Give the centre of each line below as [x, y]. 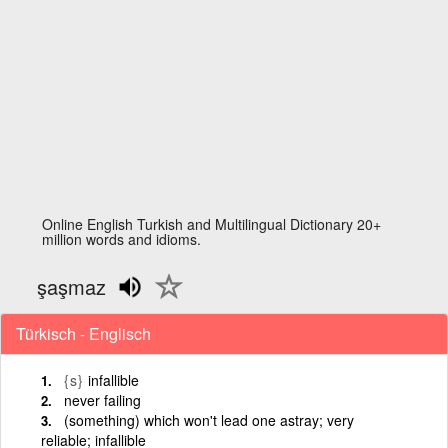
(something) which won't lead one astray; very [209, 419]
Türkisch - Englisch [83, 333]
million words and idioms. [122, 239]
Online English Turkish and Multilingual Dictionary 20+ [212, 224]
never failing [102, 399]
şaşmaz [72, 286]
